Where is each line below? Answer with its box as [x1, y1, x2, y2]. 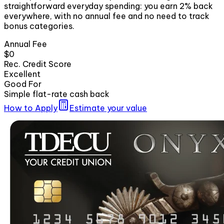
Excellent [4, 68, 40, 79]
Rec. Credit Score [4, 58, 71, 69]
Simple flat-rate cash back [4, 88, 109, 99]
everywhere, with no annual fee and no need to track [4, 10, 209, 21]
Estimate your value [69, 102, 147, 113]
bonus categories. [4, 20, 74, 31]
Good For [4, 78, 41, 89]
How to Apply [4, 102, 57, 113]
